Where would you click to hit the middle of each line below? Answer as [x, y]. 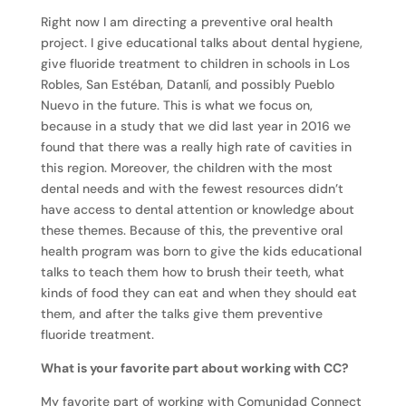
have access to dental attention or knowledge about [197, 209]
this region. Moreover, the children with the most [186, 168]
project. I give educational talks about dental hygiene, [201, 43]
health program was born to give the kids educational [201, 251]
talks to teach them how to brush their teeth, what [192, 272]
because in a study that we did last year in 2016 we [195, 126]
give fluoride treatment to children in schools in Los [195, 63]
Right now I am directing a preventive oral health [186, 22]
